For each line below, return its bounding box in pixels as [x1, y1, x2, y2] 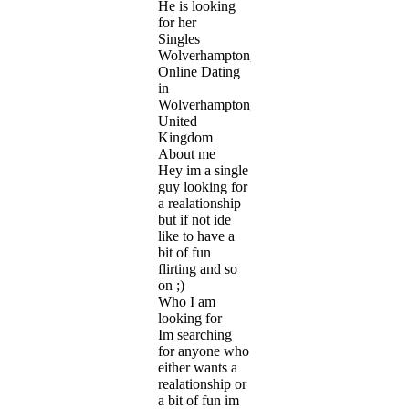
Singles [158, 30, 200, 47]
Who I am [158, 293, 215, 309]
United [158, 112, 197, 129]
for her [158, 14, 196, 30]
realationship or [158, 375, 246, 392]
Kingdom [158, 129, 213, 145]
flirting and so [158, 260, 237, 277]
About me [158, 145, 215, 162]
